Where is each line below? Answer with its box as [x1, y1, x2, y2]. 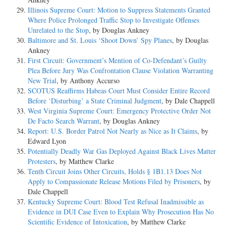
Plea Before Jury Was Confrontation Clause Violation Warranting [28, 65, 213, 75]
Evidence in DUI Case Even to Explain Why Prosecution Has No [28, 206, 214, 216]
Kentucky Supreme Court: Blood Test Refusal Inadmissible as [28, 196, 204, 206]
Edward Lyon [28, 136, 66, 146]
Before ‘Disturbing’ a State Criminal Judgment [28, 95, 161, 105]
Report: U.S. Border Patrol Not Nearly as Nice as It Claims [28, 126, 197, 136]
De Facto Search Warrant [28, 116, 99, 126]
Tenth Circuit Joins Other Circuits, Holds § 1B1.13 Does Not [28, 166, 202, 176]
